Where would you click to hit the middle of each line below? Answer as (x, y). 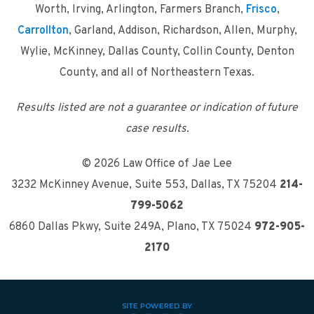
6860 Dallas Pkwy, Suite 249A (85, 227)
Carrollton (43, 31)
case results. (157, 129)
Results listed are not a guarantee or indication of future (157, 108)
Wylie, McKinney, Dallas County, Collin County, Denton (157, 52)
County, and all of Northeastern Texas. (157, 73)
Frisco (261, 10)
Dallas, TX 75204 (235, 185)
